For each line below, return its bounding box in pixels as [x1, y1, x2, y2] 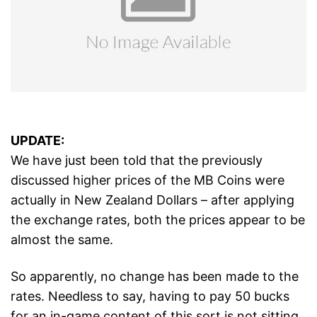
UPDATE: [11, 133, 64, 149]
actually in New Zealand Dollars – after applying [11, 192, 294, 208]
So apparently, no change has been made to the [11, 269, 299, 284]
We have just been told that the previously [11, 153, 263, 168]
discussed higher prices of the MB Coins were [11, 173, 284, 188]
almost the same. [11, 232, 113, 248]
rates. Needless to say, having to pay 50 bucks [11, 289, 289, 304]
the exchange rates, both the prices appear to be [11, 212, 305, 228]
